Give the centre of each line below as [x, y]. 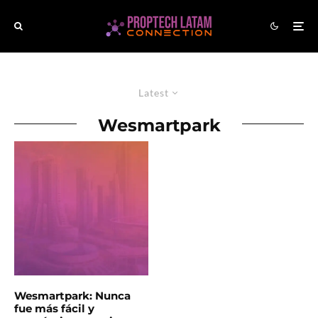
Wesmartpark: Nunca [72, 295]
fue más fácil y [54, 308]
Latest [154, 92]
